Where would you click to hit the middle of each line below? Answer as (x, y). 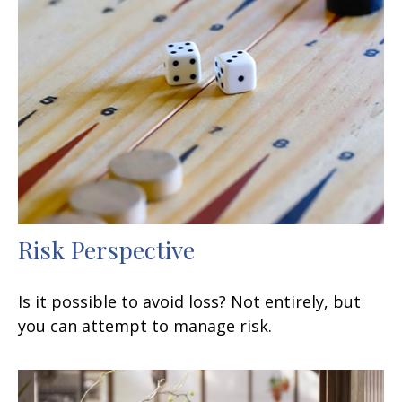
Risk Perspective (106, 249)
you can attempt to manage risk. (145, 325)
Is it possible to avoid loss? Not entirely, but (189, 301)
